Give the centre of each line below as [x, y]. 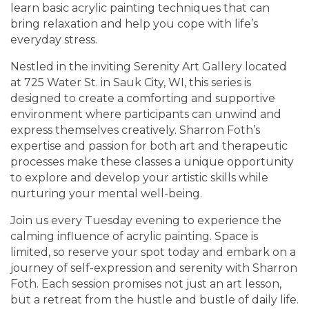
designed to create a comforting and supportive [143, 98]
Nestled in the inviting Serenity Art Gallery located [149, 66]
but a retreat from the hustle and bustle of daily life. [154, 299]
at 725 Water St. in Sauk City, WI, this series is [131, 82]
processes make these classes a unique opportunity [152, 161]
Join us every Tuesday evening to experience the [146, 220]
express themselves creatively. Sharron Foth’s [135, 130]
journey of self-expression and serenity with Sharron [154, 268]
